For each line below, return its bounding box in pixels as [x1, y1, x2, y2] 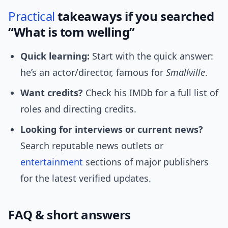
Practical [8, 8, 55, 25]
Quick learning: [20, 50, 90, 63]
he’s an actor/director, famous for [20, 66, 166, 79]
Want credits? [20, 87, 83, 99]
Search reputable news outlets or [20, 139, 163, 152]
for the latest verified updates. [20, 172, 151, 185]
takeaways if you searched [54, 8, 214, 25]
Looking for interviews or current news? [20, 123, 203, 136]
